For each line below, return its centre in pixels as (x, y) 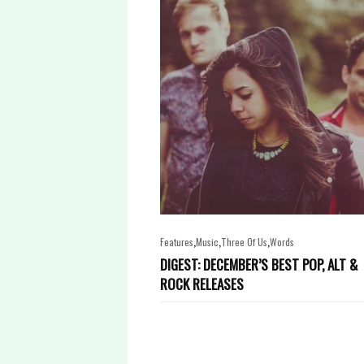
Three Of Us (244, 242)
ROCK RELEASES (202, 284)
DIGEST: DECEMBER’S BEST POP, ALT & (259, 264)
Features (177, 242)
